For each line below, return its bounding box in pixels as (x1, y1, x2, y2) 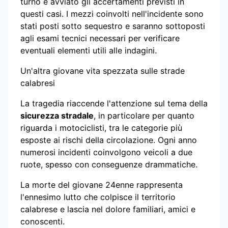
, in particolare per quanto (94, 110, 194, 121)
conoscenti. (20, 216, 65, 226)
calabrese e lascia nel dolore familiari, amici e (20, 204, 195, 214)
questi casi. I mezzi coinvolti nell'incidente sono (20, 8, 204, 19)
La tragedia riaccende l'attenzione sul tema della (20, 98, 208, 108)
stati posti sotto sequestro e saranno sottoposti (20, 20, 205, 31)
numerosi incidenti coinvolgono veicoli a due (20, 147, 192, 157)
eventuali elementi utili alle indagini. (20, 45, 157, 55)
